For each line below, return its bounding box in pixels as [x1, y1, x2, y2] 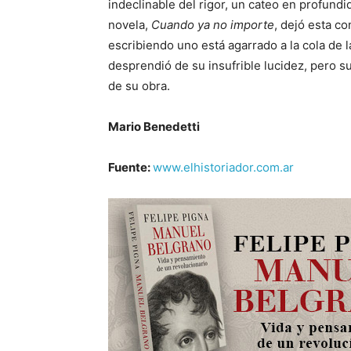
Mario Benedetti [108, 119, 200, 134]
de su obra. [108, 78, 170, 93]
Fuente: [108, 160, 153, 175]
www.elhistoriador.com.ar [153, 160, 294, 175]
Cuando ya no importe [151, 17, 274, 32]
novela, [108, 17, 151, 32]
